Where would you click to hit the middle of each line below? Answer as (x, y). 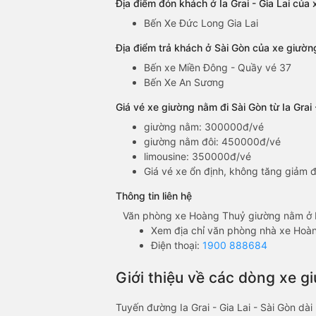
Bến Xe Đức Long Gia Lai (201, 23)
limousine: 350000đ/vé (197, 157)
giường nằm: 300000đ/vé (204, 127)
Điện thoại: (177, 245)
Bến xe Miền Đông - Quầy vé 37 (218, 68)
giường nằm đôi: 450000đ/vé (212, 142)
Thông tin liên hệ (154, 196)
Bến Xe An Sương (184, 83)
